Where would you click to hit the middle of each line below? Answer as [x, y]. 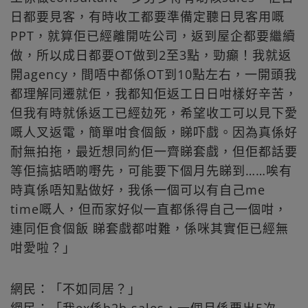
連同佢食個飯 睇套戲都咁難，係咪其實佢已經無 [150, 229]
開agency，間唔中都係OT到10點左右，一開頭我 [154, 75]
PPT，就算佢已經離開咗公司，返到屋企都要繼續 [153, 36]
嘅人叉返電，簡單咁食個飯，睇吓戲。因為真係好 [154, 132]
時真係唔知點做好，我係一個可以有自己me [138, 190]
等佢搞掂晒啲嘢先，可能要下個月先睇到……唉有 [151, 171]
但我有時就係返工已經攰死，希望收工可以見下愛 [154, 113]
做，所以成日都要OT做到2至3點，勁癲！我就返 [151, 55]
